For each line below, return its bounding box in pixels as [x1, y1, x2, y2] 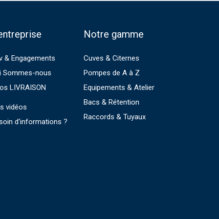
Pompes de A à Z [84, 68, 140, 77]
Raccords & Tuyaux [84, 112, 146, 121]
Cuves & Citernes [84, 54, 139, 63]
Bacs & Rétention [84, 98, 139, 107]
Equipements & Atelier [84, 83, 154, 92]
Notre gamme [84, 28, 144, 40]
